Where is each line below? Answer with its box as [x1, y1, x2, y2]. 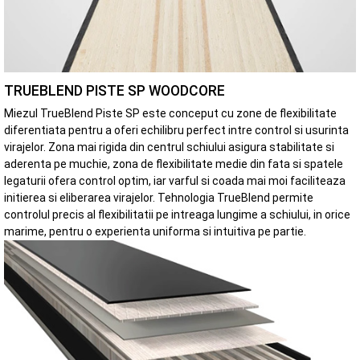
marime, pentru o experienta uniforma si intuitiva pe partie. [4, 224, 306, 238]
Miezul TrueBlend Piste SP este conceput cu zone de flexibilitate [4, 106, 337, 120]
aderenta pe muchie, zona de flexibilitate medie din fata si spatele [4, 157, 343, 170]
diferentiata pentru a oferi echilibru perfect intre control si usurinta [4, 123, 349, 137]
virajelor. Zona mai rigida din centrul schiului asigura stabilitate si [4, 140, 334, 153]
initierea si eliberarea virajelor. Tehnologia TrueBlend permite [4, 190, 313, 204]
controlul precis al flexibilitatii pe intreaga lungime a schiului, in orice [4, 207, 350, 221]
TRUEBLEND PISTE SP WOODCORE [4, 82, 225, 99]
